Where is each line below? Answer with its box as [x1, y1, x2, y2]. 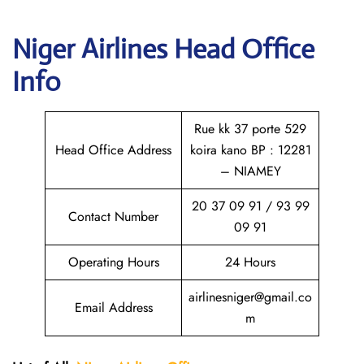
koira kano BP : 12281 [189, 141, 311, 159]
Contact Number [68, 207, 158, 226]
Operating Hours [67, 253, 159, 271]
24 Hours [225, 253, 275, 271]
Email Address [74, 298, 153, 317]
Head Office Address [55, 141, 171, 159]
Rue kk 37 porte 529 [194, 119, 306, 138]
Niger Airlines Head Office [12, 32, 314, 66]
